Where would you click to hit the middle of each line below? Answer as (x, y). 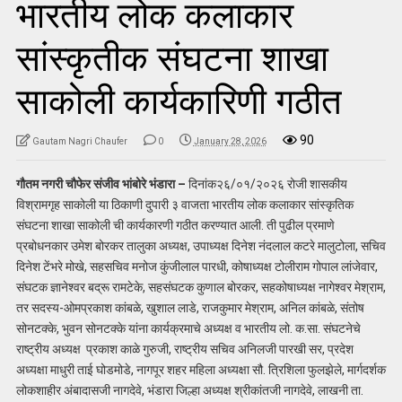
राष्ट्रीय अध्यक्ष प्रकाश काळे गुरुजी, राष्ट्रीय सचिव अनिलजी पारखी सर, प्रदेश (184, 350)
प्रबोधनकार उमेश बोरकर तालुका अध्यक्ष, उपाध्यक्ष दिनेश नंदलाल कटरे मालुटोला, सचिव (201, 246)
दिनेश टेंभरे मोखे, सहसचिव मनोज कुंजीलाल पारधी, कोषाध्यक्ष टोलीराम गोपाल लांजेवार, (197, 267)
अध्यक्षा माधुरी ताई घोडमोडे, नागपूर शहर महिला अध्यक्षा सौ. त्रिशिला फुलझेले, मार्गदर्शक (201, 370)
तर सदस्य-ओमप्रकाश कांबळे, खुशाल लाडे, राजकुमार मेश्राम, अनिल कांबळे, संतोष (190, 308)
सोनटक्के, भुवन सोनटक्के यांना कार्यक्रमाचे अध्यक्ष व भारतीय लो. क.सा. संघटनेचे (188, 329)
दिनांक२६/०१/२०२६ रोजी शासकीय (266, 184)
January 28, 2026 (230, 142)
